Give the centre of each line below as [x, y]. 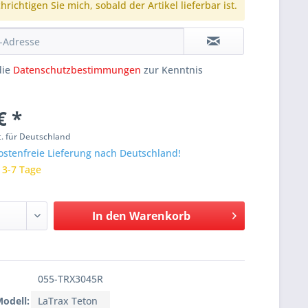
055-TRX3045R [71, 279]
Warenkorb [159, 216]
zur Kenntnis [172, 70]
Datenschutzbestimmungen [77, 70]
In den [109, 216]
